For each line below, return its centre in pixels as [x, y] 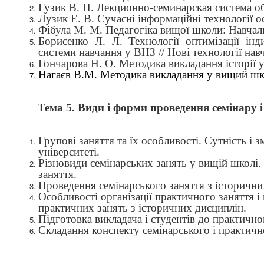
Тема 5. [58, 108]
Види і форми [114, 108]
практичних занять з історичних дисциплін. [142, 208]
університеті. [69, 152]
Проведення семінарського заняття [121, 185]
